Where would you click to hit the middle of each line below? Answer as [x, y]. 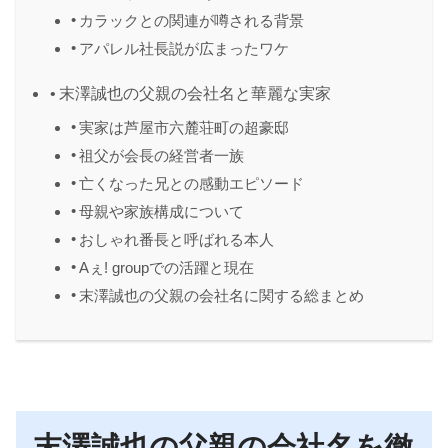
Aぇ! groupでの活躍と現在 [166, 268]
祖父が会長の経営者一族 [161, 156]
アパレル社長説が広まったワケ [183, 49]
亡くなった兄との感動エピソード [191, 184]
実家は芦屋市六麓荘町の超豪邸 [183, 128]
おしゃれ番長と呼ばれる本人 [176, 240]
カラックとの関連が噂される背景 [191, 21]
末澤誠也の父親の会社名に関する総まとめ [221, 296]
